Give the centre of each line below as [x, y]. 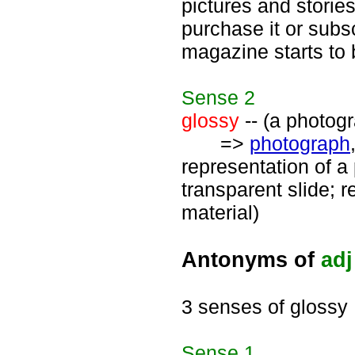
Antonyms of [251, 260]
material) [220, 212]
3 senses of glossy [265, 307]
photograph [300, 143]
